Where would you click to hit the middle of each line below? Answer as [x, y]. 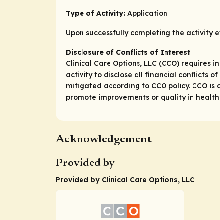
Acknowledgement [104, 140]
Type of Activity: [96, 14]
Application [147, 14]
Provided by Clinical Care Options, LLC [125, 180]
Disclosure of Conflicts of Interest [128, 52]
